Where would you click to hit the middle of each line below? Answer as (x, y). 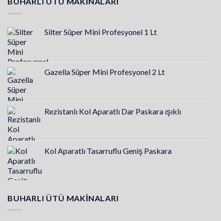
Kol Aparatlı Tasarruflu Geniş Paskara (108, 150)
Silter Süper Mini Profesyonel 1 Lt (101, 32)
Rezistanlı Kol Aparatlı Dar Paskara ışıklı (113, 111)
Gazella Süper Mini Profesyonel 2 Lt (105, 72)
